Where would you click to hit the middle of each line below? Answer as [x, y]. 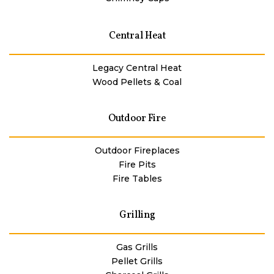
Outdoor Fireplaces [137, 150]
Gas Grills [137, 247]
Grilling [137, 215]
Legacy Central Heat [137, 68]
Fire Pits [137, 164]
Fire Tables [137, 178]
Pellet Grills [137, 261]
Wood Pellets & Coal [137, 82]
